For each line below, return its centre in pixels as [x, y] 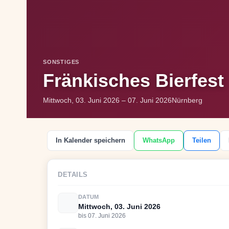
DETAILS [73, 175]
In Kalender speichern [90, 140]
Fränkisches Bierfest [133, 81]
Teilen [202, 140]
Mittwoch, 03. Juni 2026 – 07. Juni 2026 [107, 100]
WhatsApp [159, 140]
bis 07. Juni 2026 [102, 216]
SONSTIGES [61, 62]
